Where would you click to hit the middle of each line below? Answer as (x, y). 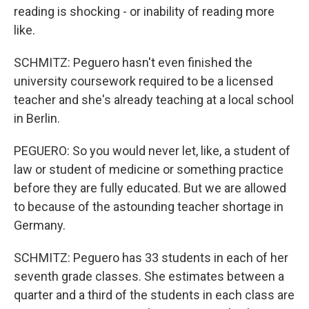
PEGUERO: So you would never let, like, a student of (152, 150)
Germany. (40, 225)
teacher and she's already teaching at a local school (154, 99)
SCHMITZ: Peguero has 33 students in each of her (151, 257)
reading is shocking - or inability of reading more (144, 11)
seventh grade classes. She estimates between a (149, 276)
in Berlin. (37, 118)
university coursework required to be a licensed (143, 81)
